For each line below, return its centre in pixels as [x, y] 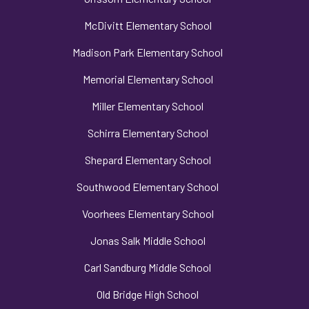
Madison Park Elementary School [148, 52]
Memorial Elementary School [148, 79]
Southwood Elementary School [148, 187]
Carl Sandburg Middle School [148, 268]
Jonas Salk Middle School [148, 241]
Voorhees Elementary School [148, 214]
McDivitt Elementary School [148, 26]
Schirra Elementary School [148, 133]
